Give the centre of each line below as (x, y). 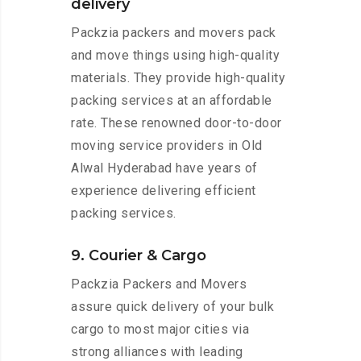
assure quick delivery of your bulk (172, 307)
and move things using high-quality (175, 56)
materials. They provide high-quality (178, 78)
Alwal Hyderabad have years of (164, 168)
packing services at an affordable (172, 101)
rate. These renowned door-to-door (176, 123)
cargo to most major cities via (160, 330)
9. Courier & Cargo (139, 256)
